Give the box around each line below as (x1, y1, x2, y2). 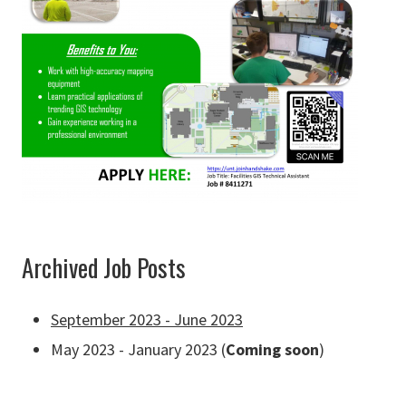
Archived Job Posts (22, 249, 186, 286)
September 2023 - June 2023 (51, 309, 243, 331)
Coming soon (226, 338, 319, 360)
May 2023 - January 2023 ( (51, 338, 226, 360)
